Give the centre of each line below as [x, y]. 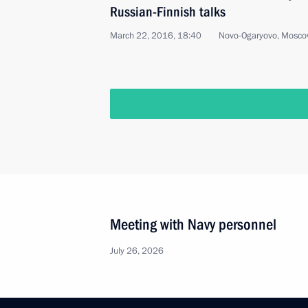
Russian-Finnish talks [168, 12]
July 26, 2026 [137, 251]
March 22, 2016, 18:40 [156, 36]
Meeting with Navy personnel [193, 224]
